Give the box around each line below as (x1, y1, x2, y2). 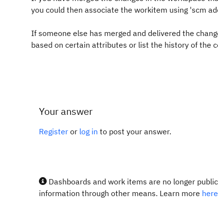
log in (79, 127, 98, 136)
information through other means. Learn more (39, 188, 202, 198)
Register (39, 127, 68, 136)
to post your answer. (98, 127, 171, 136)
